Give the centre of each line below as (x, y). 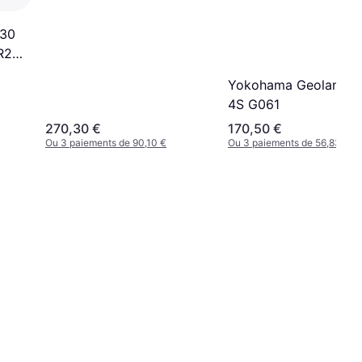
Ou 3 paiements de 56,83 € (289, 142)
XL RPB (67, 10)
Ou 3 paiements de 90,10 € (106, 142)
